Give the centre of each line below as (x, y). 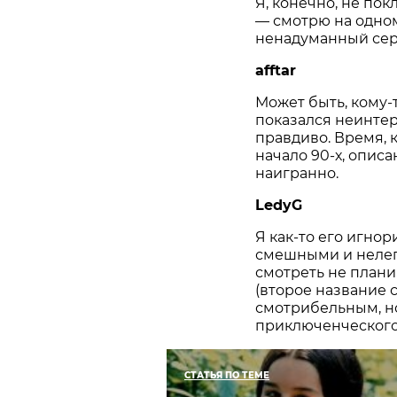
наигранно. (297, 174)
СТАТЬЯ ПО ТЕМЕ (227, 376)
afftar (276, 71)
